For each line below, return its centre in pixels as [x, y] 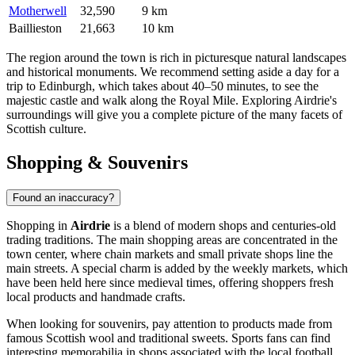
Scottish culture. [46, 128]
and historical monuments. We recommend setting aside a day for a [173, 71]
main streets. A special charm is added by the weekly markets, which [177, 268]
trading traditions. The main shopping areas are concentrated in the [172, 239]
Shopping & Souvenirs [97, 162]
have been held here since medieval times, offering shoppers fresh [170, 282]
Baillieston [35, 28]
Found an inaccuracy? [63, 197]
